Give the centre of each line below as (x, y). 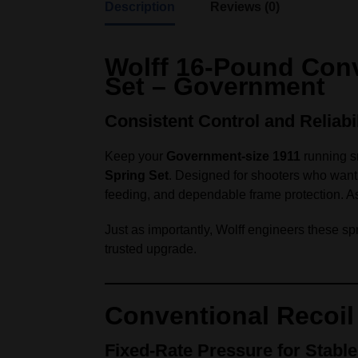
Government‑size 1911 (233, 156)
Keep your (135, 156)
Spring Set (137, 175)
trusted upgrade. (151, 249)
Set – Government (215, 86)
